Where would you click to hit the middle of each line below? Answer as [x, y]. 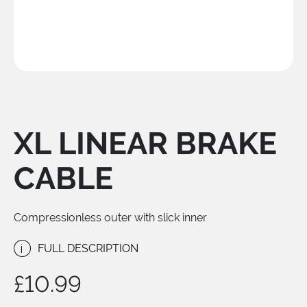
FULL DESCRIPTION [88, 248]
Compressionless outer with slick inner [110, 218]
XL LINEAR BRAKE [145, 143]
